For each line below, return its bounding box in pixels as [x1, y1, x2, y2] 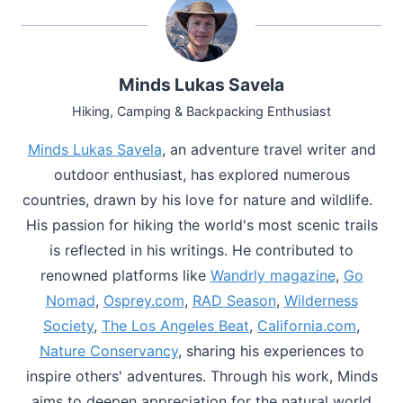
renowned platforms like [40, 265, 210, 284]
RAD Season [192, 291, 276, 309]
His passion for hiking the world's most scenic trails [25, 215, 378, 234]
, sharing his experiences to [177, 341, 364, 360]
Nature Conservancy [39, 341, 178, 360]
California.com [257, 316, 356, 335]
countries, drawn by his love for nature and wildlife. [22, 190, 381, 209]
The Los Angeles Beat [102, 316, 249, 335]
